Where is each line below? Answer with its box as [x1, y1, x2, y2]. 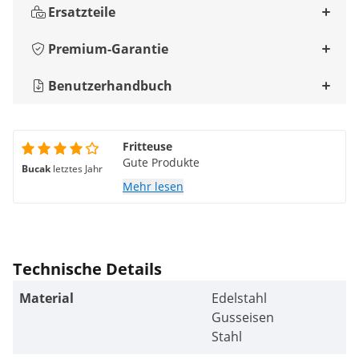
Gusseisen [212, 309, 274, 327]
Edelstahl [212, 289, 267, 308]
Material [19, 289, 74, 308]
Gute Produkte [123, 155, 200, 171]
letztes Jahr [53, 162, 103, 176]
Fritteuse [123, 139, 172, 155]
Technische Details [13, 258, 162, 280]
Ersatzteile [48, 3, 115, 22]
